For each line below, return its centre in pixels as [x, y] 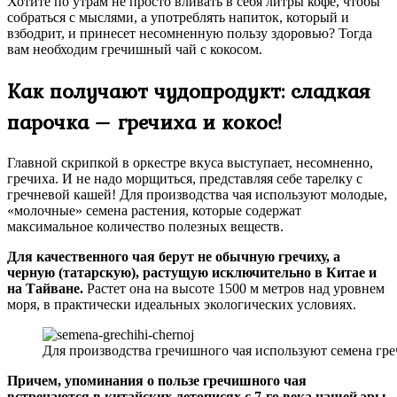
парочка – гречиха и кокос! [144, 121]
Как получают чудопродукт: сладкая [189, 90]
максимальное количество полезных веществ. [145, 226]
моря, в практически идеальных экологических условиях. [182, 304]
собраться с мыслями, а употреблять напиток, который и [178, 17]
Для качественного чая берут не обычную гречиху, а [174, 256]
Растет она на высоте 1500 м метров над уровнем [234, 288]
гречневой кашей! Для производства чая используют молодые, [197, 194]
